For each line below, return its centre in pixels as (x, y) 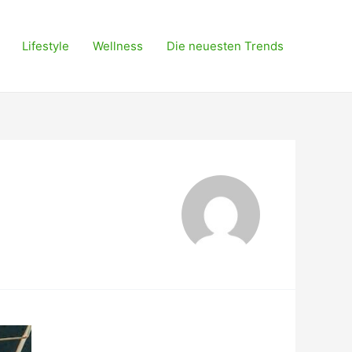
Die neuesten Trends (225, 46)
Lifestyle (46, 46)
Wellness (118, 46)
